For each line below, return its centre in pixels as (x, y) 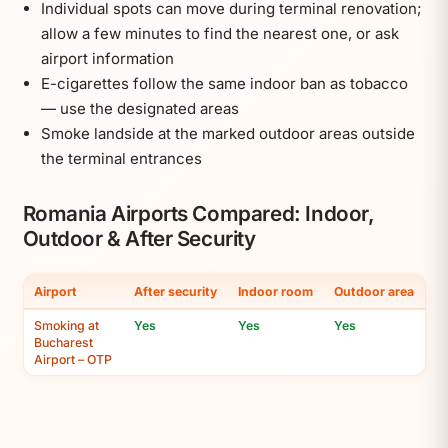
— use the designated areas (139, 109)
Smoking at (66, 325)
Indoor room (275, 291)
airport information (107, 59)
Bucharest (63, 342)
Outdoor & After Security (139, 239)
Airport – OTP (73, 359)
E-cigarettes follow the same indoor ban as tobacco (224, 84)
